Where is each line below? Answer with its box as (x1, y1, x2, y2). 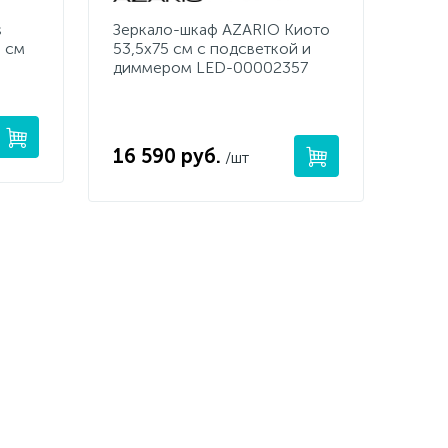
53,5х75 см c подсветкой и (113, 39, 311, 58)
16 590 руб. (113, 144, 221, 168)
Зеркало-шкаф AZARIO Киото (113, 20, 330, 39)
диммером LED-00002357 (113, 58, 308, 77)
